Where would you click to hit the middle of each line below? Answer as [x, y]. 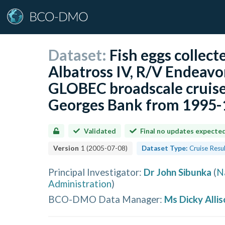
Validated [100, 131]
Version [66, 148]
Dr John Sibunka [178, 172]
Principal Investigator [94, 172]
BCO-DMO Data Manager [104, 199]
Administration [80, 184]
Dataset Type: [164, 148]
